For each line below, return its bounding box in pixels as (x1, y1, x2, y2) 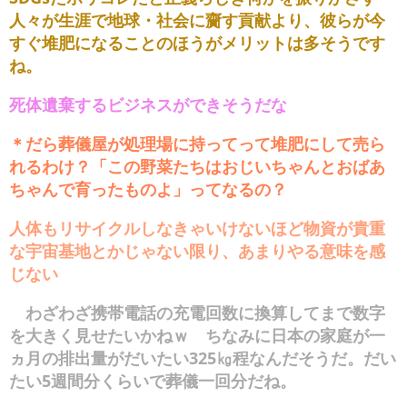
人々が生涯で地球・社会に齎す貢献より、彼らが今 (9, 9, 385, 32)
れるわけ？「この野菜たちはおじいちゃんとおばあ (9, 155, 385, 178)
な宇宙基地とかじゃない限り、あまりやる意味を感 (9, 240, 385, 263)
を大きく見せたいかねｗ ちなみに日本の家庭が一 (9, 324, 385, 347)
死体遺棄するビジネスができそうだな (9, 94, 287, 116)
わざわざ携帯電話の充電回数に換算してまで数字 (9, 302, 385, 324)
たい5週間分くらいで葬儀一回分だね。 (9, 370, 296, 392)
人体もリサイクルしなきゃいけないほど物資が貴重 (9, 217, 385, 240)
